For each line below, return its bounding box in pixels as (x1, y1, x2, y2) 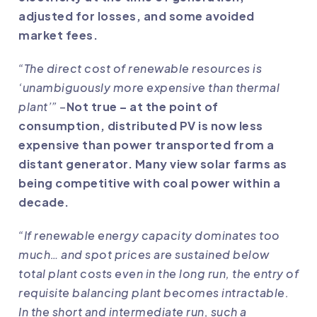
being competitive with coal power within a (18, 175, 280, 191)
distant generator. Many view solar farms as (18, 156, 287, 172)
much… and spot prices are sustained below (18, 247, 270, 263)
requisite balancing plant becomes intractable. (18, 285, 289, 301)
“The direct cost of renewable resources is (18, 61, 262, 76)
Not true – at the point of (66, 99, 219, 115)
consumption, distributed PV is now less (18, 118, 263, 134)
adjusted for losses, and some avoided (18, 8, 255, 24)
